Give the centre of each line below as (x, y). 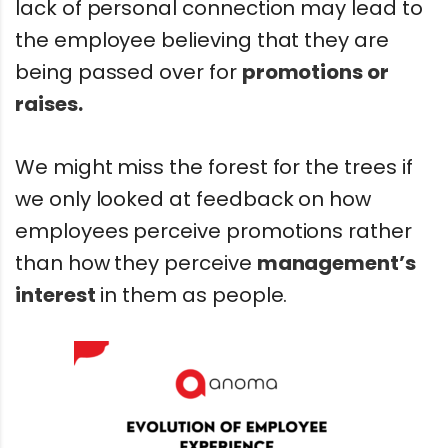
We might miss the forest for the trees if (214, 166)
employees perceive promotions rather (213, 230)
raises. (49, 103)
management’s (336, 262)
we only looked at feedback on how (193, 198)
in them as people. (191, 294)
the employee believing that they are (202, 39)
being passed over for (128, 71)
